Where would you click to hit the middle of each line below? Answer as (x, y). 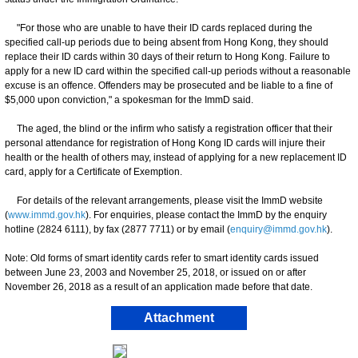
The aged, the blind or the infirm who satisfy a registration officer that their (169, 128)
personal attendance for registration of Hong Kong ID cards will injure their (165, 143)
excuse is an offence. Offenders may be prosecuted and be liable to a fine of (169, 85)
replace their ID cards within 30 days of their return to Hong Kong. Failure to (167, 56)
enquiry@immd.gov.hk (278, 229)
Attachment (179, 317)
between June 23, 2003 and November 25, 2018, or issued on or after (155, 272)
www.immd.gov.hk (47, 215)
